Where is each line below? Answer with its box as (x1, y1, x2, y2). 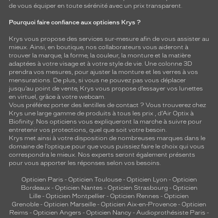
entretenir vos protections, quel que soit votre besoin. (9, 127, 167, 133)
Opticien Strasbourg (107, 184, 168, 191)
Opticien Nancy (86, 209, 131, 216)
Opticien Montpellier (46, 193, 105, 200)
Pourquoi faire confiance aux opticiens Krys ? (9, 19, 141, 26)
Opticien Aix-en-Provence (101, 201, 177, 208)
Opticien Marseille (44, 201, 96, 208)
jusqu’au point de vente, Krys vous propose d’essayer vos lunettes (9, 85, 203, 92)
